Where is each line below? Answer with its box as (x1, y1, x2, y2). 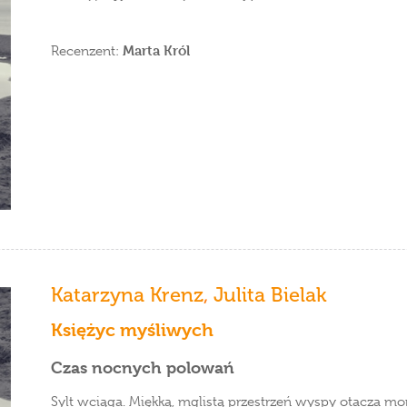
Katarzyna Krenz (51, 283, 203, 307)
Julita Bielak (213, 283, 327, 307)
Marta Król (123, 42, 190, 59)
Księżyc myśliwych (51, 320, 213, 341)
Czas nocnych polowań (51, 358, 234, 377)
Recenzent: (51, 43, 123, 59)
